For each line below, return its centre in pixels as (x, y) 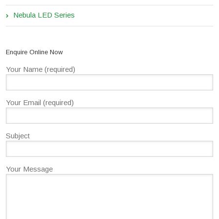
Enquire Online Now (34, 52)
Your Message (29, 169)
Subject (18, 136)
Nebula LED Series (44, 15)
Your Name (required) (41, 69)
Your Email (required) (40, 103)
